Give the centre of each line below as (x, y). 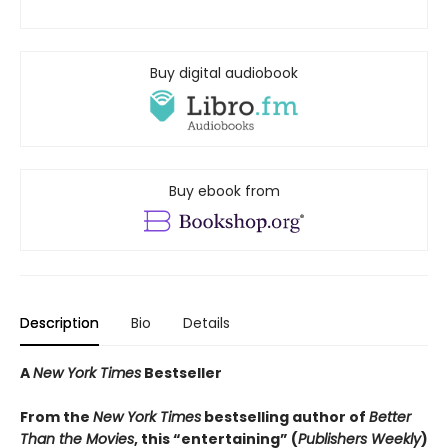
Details (206, 323)
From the (56, 417)
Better (390, 417)
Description (59, 323)
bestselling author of (285, 417)
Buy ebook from (224, 191)
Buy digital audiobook (224, 73)
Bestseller (181, 373)
